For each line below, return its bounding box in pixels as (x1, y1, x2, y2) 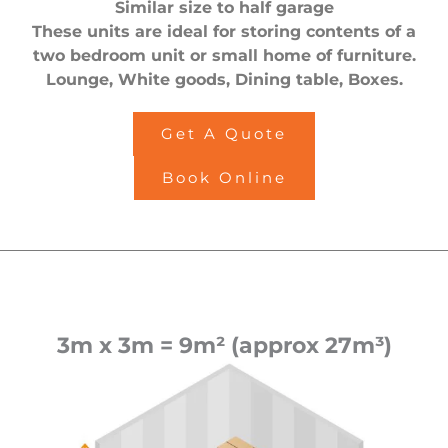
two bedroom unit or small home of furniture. (32, 46, 416, 66)
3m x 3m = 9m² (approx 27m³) (56, 332, 392, 360)
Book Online (161, 169, 287, 188)
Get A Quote (161, 125, 287, 144)
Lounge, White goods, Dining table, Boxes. (45, 70, 403, 90)
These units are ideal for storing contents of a (32, 22, 416, 42)
